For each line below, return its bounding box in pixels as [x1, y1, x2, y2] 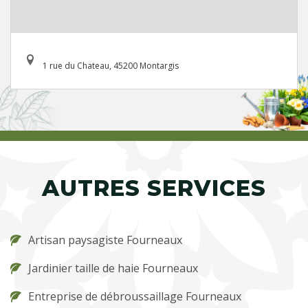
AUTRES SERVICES [42, 174, 266, 201]
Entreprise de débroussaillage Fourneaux [28, 288, 241, 304]
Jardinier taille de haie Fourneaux [28, 260, 198, 276]
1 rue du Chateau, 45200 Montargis [43, 59, 179, 71]
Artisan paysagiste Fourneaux [28, 232, 182, 247]
